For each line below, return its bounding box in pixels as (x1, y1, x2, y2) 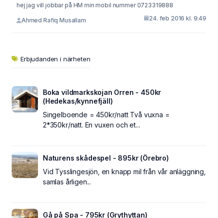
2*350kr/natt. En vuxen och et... (43, 120, 140, 129)
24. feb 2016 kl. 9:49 (149, 14, 206, 22)
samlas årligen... (43, 177, 91, 186)
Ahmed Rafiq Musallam (21, 17, 86, 24)
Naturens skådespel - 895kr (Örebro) (43, 153, 169, 162)
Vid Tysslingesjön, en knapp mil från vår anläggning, (43, 167, 206, 176)
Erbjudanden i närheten (20, 54, 91, 63)
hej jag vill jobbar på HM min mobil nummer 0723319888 (84, 1, 174, 9)
